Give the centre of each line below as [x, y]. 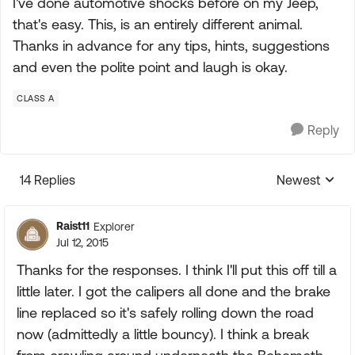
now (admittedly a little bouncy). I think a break [163, 334]
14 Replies [48, 180]
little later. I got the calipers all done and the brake [174, 291]
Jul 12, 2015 [82, 242]
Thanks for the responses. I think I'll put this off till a [177, 270]
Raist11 [73, 226]
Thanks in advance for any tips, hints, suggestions [171, 46]
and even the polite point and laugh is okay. [150, 67]
